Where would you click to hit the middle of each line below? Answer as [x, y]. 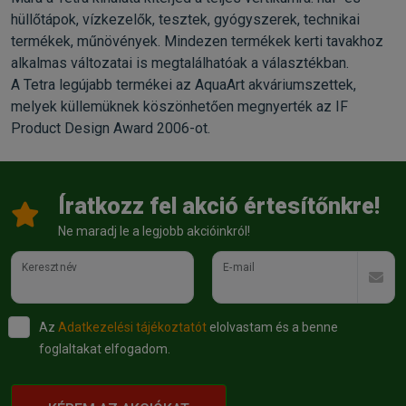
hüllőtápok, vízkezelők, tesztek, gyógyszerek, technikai [185, 20]
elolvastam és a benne [272, 328]
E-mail [239, 267]
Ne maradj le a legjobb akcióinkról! [154, 232]
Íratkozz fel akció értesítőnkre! [219, 207]
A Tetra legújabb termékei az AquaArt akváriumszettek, [184, 85]
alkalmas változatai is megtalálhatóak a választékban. [180, 63]
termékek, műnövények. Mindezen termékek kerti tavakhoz [197, 42]
